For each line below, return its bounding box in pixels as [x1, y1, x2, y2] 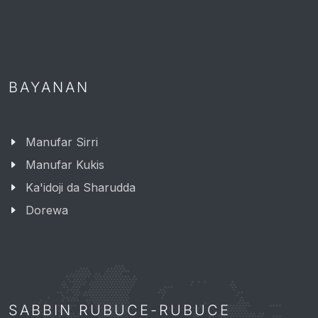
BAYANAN [9, 78, 89, 96]
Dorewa [26, 202, 68, 217]
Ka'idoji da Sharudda [26, 180, 136, 194]
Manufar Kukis [26, 157, 104, 172]
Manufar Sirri [26, 134, 98, 149]
